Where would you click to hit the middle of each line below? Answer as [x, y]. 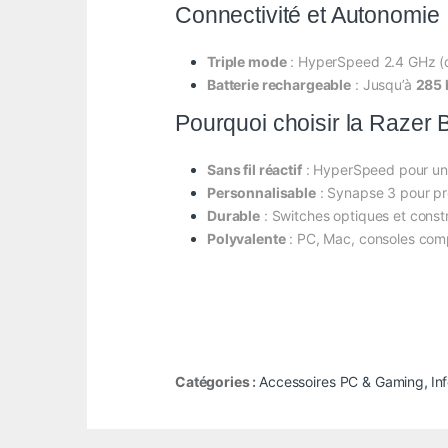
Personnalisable [261, 193]
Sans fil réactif [254, 170]
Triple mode [247, 62]
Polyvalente [246, 239]
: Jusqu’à [383, 85]
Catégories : [217, 382]
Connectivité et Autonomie [307, 15]
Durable [234, 216]
